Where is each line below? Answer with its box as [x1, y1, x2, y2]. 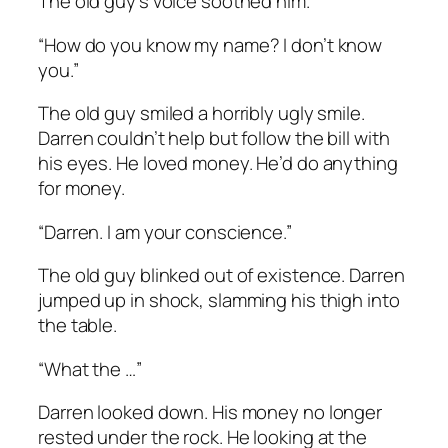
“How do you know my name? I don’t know [38, 31, 383, 58]
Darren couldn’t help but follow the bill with [38, 125, 390, 152]
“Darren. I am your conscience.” [38, 218, 292, 245]
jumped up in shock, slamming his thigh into [38, 287, 400, 314]
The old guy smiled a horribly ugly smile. [38, 100, 365, 127]
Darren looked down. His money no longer [38, 399, 383, 426]
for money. [38, 175, 126, 202]
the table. [38, 312, 118, 339]
